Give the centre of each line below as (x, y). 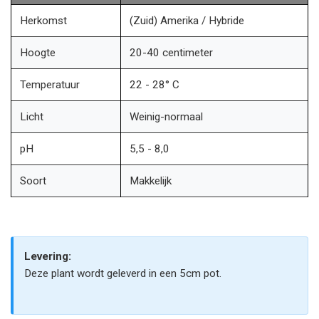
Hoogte (38, 53)
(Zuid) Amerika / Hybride (187, 21)
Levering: (48, 256)
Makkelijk (151, 181)
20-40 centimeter (171, 53)
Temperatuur (50, 85)
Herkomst (43, 21)
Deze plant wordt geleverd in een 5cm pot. (123, 273)
